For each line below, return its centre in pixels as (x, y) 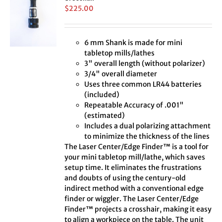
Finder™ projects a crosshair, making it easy (138, 209)
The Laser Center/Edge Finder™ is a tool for (137, 147)
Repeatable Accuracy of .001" (134, 105)
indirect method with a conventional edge (134, 189)
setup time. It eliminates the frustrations (133, 168)
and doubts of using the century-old (125, 178)
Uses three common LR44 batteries (143, 84)
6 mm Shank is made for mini (134, 43)
